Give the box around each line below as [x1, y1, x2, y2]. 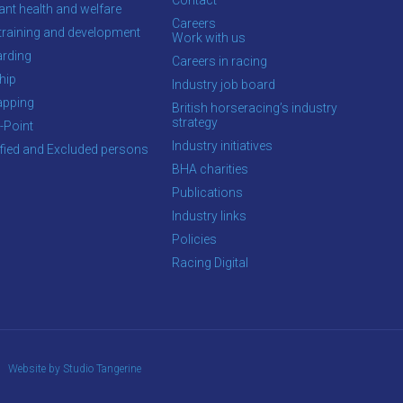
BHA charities [172, 161, 248, 176]
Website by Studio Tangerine [7, 362, 141, 375]
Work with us [172, 30, 246, 45]
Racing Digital [172, 255, 248, 270]
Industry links [172, 208, 246, 223]
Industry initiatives [172, 138, 273, 153]
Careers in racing [172, 53, 267, 68]
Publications [172, 184, 243, 200]
